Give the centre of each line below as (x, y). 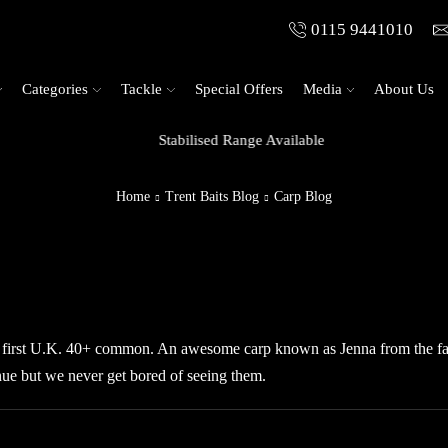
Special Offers (238, 88)
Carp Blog (303, 197)
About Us (404, 88)
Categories (55, 88)
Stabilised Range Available (224, 139)
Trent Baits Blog (212, 197)
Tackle (141, 88)
